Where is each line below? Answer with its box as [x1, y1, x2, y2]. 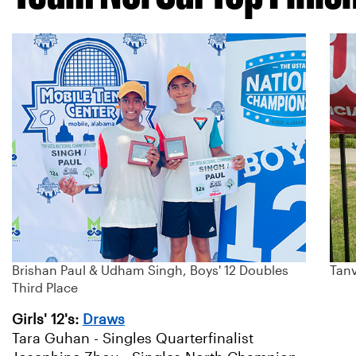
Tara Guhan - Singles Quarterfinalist [12, 331, 253, 347]
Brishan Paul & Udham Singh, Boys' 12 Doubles [12, 264, 288, 278]
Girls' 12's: [12, 311, 83, 328]
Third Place [12, 281, 78, 296]
